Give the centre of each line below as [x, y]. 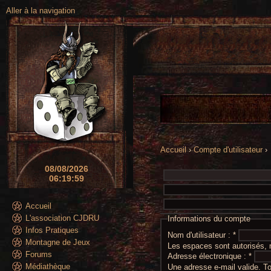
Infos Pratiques [52, 230]
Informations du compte [209, 219]
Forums [39, 254]
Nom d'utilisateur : [200, 235]
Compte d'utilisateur [228, 150]
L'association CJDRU [62, 218]
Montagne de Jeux [58, 242]
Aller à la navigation [41, 11]
